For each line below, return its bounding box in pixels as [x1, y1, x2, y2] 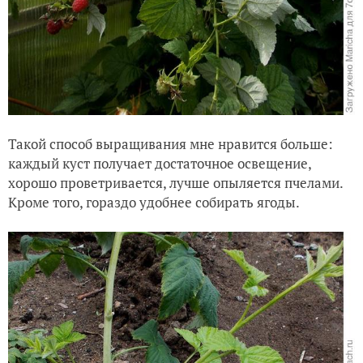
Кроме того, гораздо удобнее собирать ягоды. [8, 192, 300, 211]
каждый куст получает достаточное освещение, [8, 153, 311, 173]
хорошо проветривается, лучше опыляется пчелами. [8, 173, 343, 192]
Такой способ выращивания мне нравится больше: [8, 134, 333, 153]
